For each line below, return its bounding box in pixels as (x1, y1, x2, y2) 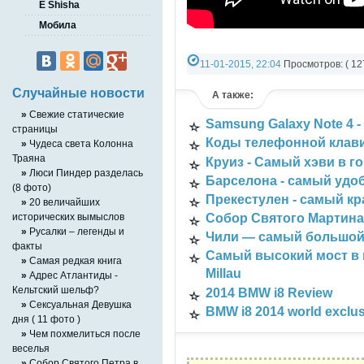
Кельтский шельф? (12, 284, 99, 295)
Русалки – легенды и (27, 225, 124, 236)
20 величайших (27, 196, 100, 207)
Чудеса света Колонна (27, 137, 133, 149)
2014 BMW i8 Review (206, 285, 332, 300)
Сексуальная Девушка (27, 298, 132, 310)
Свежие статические (27, 108, 124, 119)
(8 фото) (12, 181, 51, 193)
